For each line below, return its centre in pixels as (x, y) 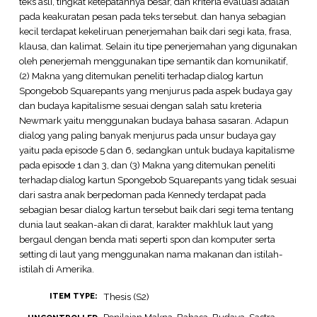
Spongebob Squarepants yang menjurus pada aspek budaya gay (155, 90)
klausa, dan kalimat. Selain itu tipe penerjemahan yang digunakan (158, 46)
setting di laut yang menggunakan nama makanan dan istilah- (151, 254)
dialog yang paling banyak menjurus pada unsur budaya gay (147, 135)
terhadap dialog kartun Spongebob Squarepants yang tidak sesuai (157, 179)
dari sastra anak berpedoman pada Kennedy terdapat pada (142, 194)
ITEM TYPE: (73, 296)
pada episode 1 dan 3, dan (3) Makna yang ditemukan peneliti (147, 165)
